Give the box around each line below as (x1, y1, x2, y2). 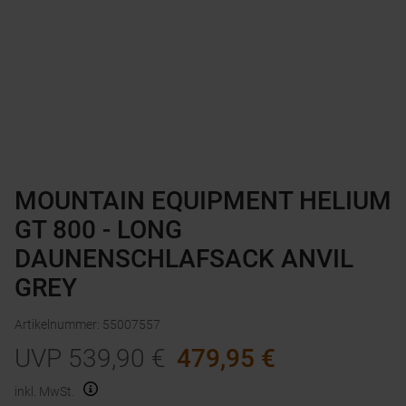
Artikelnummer (14, 317, 97, 333)
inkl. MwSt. (14, 384, 74, 400)
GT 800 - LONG (14, 215, 182, 246)
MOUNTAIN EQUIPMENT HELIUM (14, 186, 391, 217)
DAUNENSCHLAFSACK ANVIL (14, 244, 353, 275)
